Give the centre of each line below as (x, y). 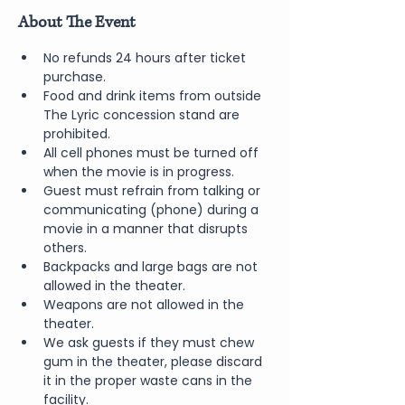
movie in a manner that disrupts (147, 229)
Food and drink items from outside (154, 96)
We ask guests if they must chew (151, 343)
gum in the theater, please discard (155, 362)
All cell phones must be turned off (153, 153)
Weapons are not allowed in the (146, 305)
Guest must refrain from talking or (154, 191)
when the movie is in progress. (139, 172)
